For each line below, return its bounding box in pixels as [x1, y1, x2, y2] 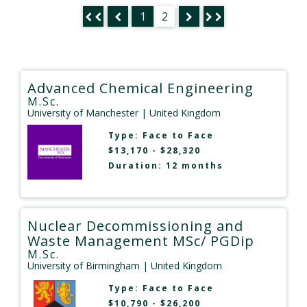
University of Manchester [27, 106, 138, 120]
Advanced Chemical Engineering [27, 79, 254, 98]
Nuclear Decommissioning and [27, 217, 243, 236]
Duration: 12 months [108, 160, 223, 172]
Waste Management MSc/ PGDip [27, 232, 254, 251]
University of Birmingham [27, 259, 140, 273]
